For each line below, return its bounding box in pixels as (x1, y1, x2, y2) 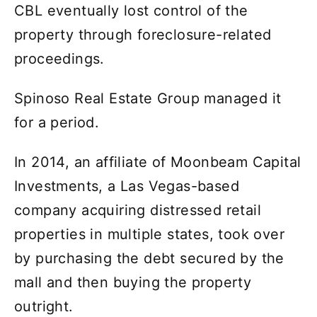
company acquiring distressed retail (14, 201, 261, 219)
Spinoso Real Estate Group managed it (14, 89, 282, 107)
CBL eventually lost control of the (14, 1, 248, 19)
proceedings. (14, 50, 105, 67)
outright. (14, 297, 74, 315)
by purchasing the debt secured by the (14, 249, 284, 267)
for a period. (14, 113, 100, 131)
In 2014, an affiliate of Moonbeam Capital (14, 153, 301, 171)
